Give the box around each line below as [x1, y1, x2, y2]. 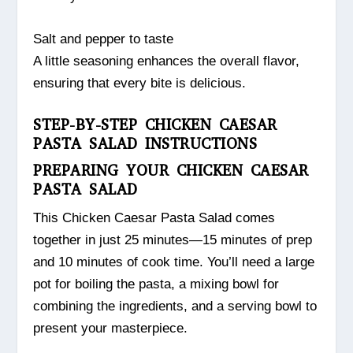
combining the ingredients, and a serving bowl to [33, 299, 318, 314]
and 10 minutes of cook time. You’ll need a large [33, 255, 315, 270]
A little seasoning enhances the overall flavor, [33, 53, 300, 69]
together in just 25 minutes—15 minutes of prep [33, 232, 313, 248]
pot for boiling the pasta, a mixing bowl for [33, 277, 280, 292]
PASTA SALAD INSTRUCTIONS [33, 134, 258, 154]
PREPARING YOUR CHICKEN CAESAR [33, 161, 309, 181]
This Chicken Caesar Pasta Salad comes [33, 210, 276, 226]
